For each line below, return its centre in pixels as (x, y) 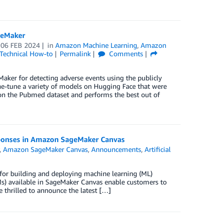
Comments (125, 54)
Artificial (158, 149)
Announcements (116, 149)
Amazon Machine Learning (96, 45)
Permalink (75, 54)
